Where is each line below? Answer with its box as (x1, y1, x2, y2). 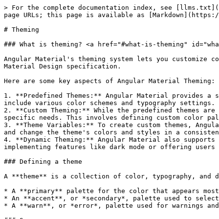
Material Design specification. (4, 63, 121, 70)
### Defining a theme (4, 158, 82, 165)
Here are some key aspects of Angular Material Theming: (4, 77, 215, 85)
